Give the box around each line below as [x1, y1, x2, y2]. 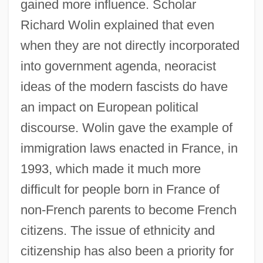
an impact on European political [20, 99, 198, 114]
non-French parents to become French [20, 202, 237, 217]
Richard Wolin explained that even [20, 17, 214, 32]
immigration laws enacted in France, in [20, 140, 238, 156]
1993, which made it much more [20, 161, 201, 176]
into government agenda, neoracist [20, 58, 216, 73]
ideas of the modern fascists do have [20, 79, 228, 94]
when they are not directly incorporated [20, 38, 240, 53]
